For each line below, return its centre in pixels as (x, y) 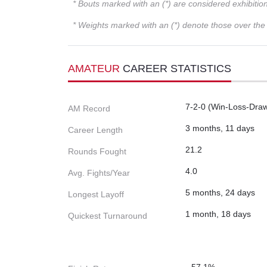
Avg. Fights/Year (99, 173)
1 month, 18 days (218, 214)
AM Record (89, 109)
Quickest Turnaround (108, 216)
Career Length (95, 130)
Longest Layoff (96, 195)
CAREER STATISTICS (177, 69)
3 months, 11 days (220, 128)
